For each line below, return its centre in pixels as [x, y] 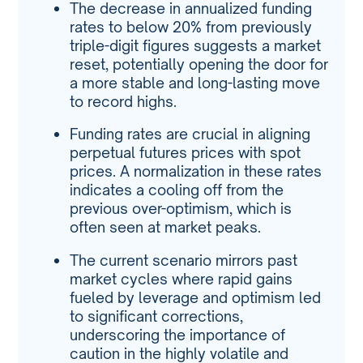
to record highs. [124, 101]
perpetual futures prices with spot [186, 153]
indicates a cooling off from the [177, 190]
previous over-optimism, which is [181, 209]
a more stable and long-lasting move [195, 82]
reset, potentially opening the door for [199, 64]
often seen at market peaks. [166, 227]
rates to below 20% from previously [191, 26]
